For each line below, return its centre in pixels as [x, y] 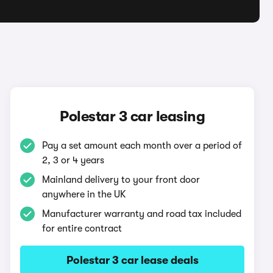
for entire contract [82, 229]
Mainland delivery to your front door [121, 180]
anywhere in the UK [84, 194]
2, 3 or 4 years [73, 160]
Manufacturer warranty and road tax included [142, 214]
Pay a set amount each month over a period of [142, 146]
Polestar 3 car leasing [133, 116]
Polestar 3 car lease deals [132, 260]
